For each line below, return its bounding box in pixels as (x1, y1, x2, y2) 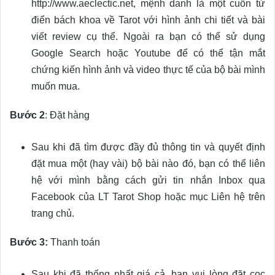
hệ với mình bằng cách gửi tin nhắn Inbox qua (31, 175, 265, 186)
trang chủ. (31, 208, 74, 219)
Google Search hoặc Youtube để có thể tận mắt (31, 48, 265, 59)
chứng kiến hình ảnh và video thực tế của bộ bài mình (31, 64, 265, 76)
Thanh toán (48, 237, 100, 248)
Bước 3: (10, 237, 48, 248)
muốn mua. (31, 81, 80, 92)
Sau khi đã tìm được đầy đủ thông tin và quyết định (31, 142, 265, 153)
